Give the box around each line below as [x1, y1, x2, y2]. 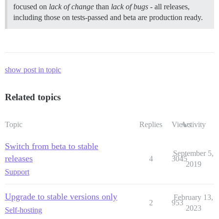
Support [5, 168, 29, 176]
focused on [13, 2, 49, 11]
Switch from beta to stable [5, 141, 98, 152]
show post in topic [5, 66, 61, 74]
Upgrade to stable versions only [5, 192, 117, 202]
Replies [139, 120, 162, 129]
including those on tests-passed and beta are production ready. [13, 13, 203, 22]
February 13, [174, 193, 213, 202]
